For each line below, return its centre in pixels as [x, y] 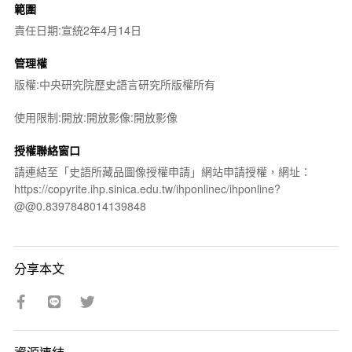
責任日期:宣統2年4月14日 [77, 30]
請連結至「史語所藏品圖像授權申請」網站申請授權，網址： [162, 171]
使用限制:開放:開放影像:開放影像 [95, 117]
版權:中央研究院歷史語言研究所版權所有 [114, 84]
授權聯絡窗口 [47, 150]
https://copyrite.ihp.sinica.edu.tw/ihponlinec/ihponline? [147, 189]
